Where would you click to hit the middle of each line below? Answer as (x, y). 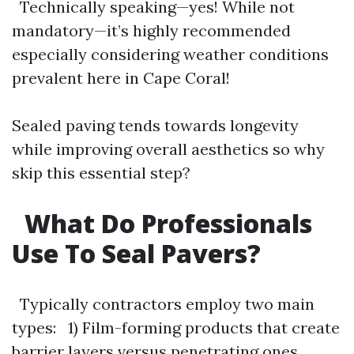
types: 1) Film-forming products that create (176, 328)
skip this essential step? (101, 173)
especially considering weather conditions (170, 54)
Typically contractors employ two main (163, 304)
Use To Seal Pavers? (136, 253)
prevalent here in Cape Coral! (125, 78)
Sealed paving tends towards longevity (155, 125)
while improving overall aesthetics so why (168, 149)
